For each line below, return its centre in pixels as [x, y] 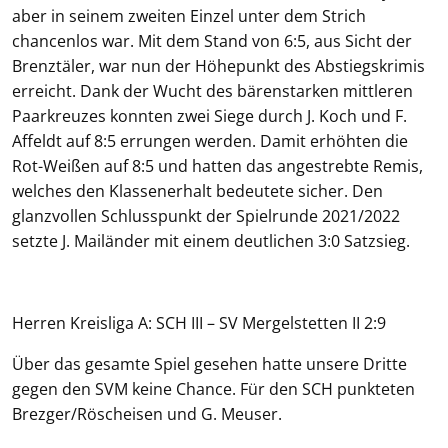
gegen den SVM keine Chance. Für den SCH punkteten [213, 389]
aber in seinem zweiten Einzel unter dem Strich [189, 16]
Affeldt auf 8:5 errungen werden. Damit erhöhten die [210, 141]
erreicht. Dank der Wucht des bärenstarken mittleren [212, 91]
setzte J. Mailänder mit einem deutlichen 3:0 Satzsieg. [211, 241]
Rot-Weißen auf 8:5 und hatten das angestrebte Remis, [217, 166]
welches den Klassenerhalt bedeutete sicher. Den [197, 191]
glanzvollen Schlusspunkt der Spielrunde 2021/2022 [206, 216]
